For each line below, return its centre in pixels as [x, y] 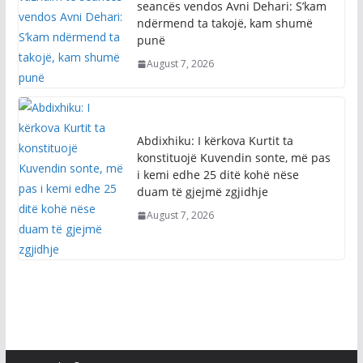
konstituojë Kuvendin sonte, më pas [233, 126]
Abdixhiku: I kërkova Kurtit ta [215, 109]
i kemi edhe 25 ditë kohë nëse [218, 143]
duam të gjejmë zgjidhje [202, 160]
